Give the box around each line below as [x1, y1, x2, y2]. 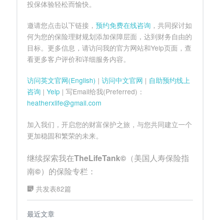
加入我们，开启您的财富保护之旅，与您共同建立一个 [27, 119, 192, 129]
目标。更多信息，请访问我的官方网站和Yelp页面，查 [27, 43, 192, 53]
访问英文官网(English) [27, 75, 96, 85]
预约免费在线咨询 [96, 20, 151, 30]
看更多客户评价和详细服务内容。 [27, 54, 130, 64]
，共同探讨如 [151, 20, 192, 30]
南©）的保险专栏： [27, 165, 96, 177]
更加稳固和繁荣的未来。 [27, 130, 103, 140]
